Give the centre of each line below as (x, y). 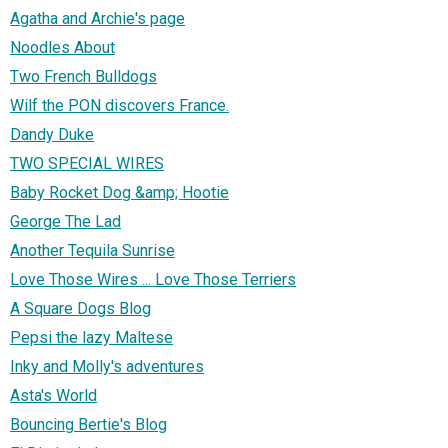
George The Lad (65, 221)
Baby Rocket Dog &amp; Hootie (119, 192)
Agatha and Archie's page (97, 18)
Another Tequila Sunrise (92, 250)
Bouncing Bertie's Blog (88, 424)
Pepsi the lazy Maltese (91, 337)
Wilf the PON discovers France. (119, 105)
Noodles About (62, 47)
